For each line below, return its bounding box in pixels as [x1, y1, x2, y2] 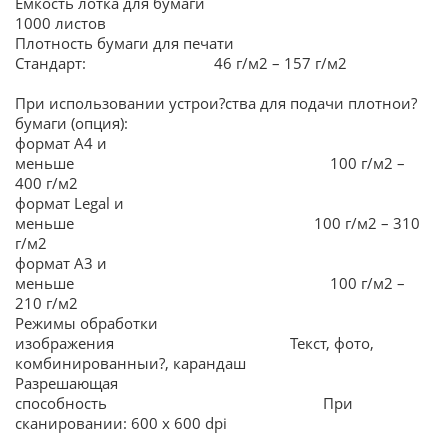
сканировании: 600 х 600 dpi [15, 413, 227, 435]
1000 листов [15, 13, 106, 35]
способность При [15, 393, 353, 415]
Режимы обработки [15, 313, 158, 335]
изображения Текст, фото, [15, 333, 374, 355]
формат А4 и [15, 133, 107, 155]
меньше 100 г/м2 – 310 [15, 213, 420, 235]
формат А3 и [15, 253, 107, 275]
